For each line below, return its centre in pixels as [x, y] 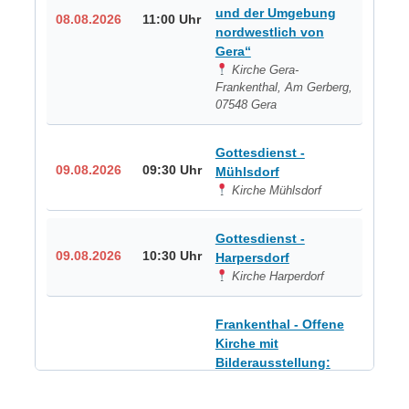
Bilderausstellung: [273, 362]
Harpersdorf [252, 257]
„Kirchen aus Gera [272, 381]
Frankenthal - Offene [279, 324]
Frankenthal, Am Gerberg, [283, 87]
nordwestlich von [269, 31]
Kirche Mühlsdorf [275, 190]
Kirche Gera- [264, 69]
